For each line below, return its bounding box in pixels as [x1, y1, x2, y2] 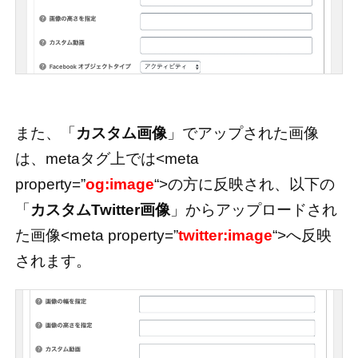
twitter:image [177, 227, 272, 245]
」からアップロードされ [169, 201, 337, 219]
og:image [85, 176, 154, 193]
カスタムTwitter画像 [30, 201, 170, 219]
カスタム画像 [75, 125, 167, 142]
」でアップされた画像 [166, 125, 319, 142]
